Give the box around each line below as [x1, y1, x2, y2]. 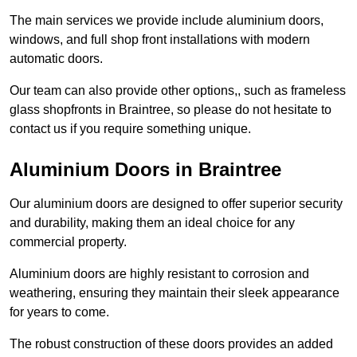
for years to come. [10, 305, 109, 320]
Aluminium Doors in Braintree [10, 159, 281, 181]
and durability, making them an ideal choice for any [10, 216, 295, 230]
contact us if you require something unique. [10, 122, 251, 136]
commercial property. [10, 235, 127, 249]
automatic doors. [10, 52, 103, 66]
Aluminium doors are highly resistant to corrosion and [10, 267, 309, 281]
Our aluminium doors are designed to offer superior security [10, 197, 343, 211]
